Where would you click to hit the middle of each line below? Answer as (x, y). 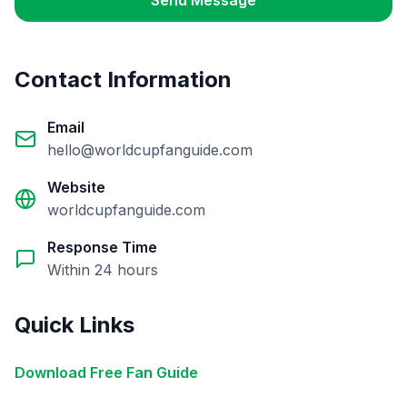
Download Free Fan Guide (106, 372)
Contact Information (123, 79)
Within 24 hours (103, 270)
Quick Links (74, 325)
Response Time (102, 247)
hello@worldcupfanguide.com (150, 150)
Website (76, 187)
